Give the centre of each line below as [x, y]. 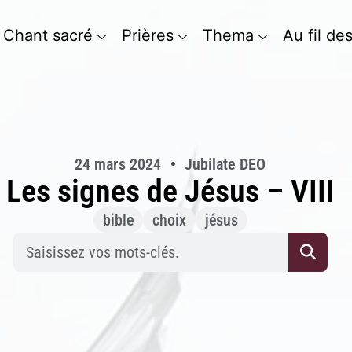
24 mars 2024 [118, 164]
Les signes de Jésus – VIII [170, 191]
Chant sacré [48, 35]
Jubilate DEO [225, 164]
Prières [148, 35]
